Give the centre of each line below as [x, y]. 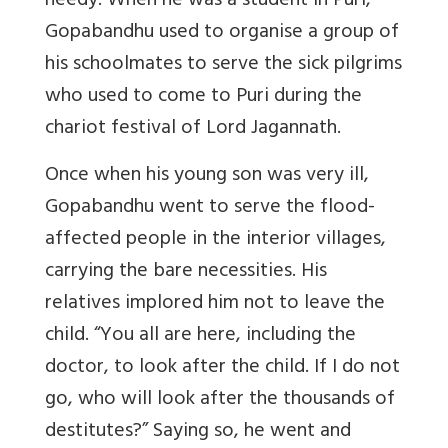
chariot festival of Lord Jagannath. [193, 129]
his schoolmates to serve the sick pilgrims [223, 65]
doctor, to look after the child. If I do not [222, 368]
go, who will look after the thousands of [220, 400]
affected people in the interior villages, [215, 240]
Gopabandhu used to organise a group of [222, 33]
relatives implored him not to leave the [215, 304]
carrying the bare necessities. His [186, 272]
